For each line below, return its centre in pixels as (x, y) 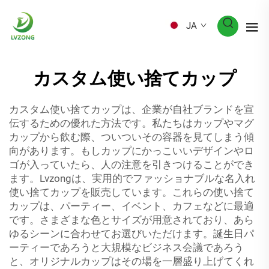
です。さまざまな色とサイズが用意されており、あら (131, 220)
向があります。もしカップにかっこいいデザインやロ (131, 151)
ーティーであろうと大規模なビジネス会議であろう (126, 247)
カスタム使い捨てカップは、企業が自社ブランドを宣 (131, 109)
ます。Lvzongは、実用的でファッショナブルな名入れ (132, 178)
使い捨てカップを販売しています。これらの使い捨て (131, 192)
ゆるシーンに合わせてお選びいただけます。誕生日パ (131, 234)
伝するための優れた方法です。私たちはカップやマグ (131, 123)
